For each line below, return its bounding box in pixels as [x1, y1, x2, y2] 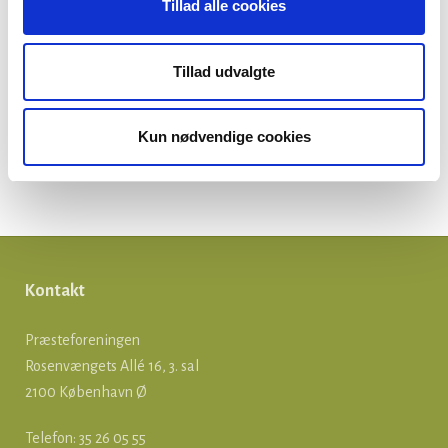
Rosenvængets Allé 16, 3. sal [25, 358, 199, 374]
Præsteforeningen [25, 332, 140, 348]
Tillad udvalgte [173, 62, 275, 80]
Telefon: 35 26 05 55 [25, 430, 146, 446]
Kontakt [25, 282, 86, 300]
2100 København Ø [25, 384, 147, 400]
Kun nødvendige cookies [137, 128, 311, 145]
